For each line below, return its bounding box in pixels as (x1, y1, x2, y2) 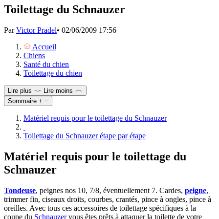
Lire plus (8, 87, 32, 95)
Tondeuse (4, 186, 36, 195)
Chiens (23, 51, 45, 60)
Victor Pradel (16, 26, 57, 35)
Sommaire (8, 97, 37, 105)
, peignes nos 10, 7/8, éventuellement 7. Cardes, (36, 186, 185, 195)
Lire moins (44, 87, 73, 95)
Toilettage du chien (23, 69, 82, 78)
